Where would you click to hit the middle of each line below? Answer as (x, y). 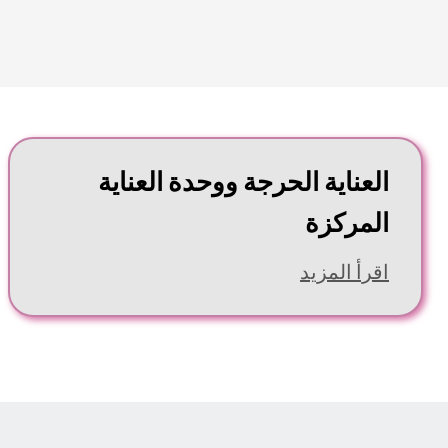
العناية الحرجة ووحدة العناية (243, 184)
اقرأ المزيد (344, 273)
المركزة (347, 225)
